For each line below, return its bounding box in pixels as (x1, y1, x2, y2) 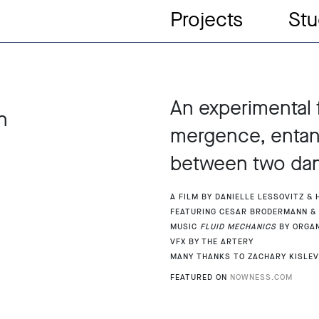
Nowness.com (230, 269, 293, 283)
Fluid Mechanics (200, 219, 276, 233)
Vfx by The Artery (170, 234, 253, 248)
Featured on (170, 269, 230, 283)
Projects (170, 6, 243, 33)
